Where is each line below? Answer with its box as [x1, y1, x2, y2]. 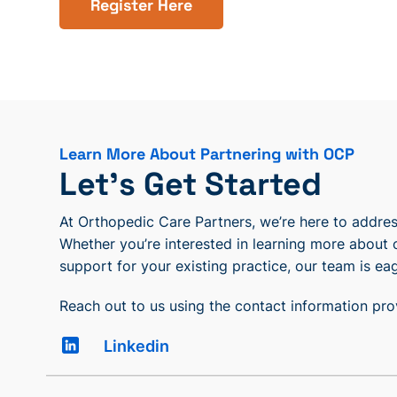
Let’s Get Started [59, 164, 323, 206]
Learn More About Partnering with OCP [59, 144, 355, 165]
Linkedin [104, 337, 170, 356]
